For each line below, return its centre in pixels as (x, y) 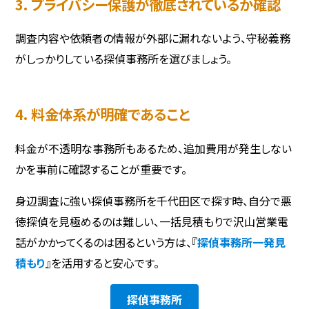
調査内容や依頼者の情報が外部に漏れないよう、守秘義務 (153, 38)
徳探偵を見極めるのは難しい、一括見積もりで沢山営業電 (152, 221)
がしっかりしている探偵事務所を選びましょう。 (124, 59)
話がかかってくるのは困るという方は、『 (107, 242)
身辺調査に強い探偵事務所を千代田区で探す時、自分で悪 (154, 200)
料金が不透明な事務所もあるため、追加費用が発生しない (154, 148)
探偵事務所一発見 (242, 242)
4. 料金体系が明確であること (103, 114)
